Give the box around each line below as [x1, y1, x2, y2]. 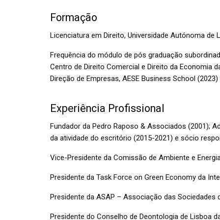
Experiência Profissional [50, 102, 165, 114]
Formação [50, 11, 97, 24]
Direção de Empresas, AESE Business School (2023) [50, 74, 218, 83]
